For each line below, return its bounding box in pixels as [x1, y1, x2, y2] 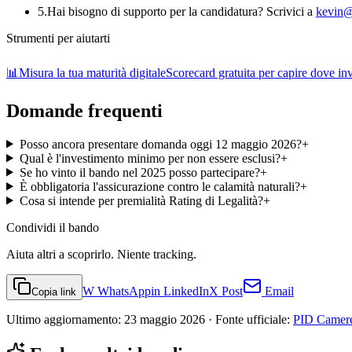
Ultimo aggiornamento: [6, 312, 124, 326]
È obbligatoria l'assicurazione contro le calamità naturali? [19, 179, 300, 193]
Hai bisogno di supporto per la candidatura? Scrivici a [47, 4, 313, 18]
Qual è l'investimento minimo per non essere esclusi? [19, 151, 280, 165]
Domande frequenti [6, 100, 163, 121]
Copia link [31, 285, 76, 298]
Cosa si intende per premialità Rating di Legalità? [19, 193, 263, 207]
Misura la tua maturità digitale [19, 65, 166, 79]
